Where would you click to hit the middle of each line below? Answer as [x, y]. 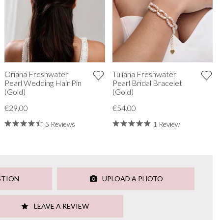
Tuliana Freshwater [144, 74]
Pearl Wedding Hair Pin [43, 82]
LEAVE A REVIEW [60, 206]
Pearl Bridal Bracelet [147, 82]
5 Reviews [60, 124]
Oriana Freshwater [36, 74]
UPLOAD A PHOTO [132, 178]
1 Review [166, 124]
